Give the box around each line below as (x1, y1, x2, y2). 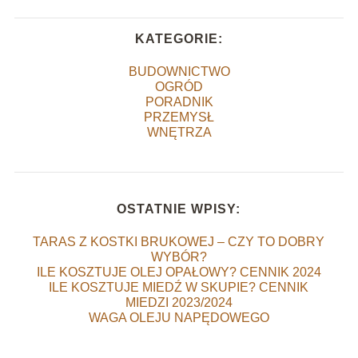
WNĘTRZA (146, 125, 212, 140)
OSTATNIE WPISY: (117, 202, 241, 217)
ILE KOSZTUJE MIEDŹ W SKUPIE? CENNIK (49, 280, 309, 295)
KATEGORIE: (135, 32, 223, 46)
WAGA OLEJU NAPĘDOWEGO (88, 311, 269, 325)
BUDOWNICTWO (128, 65, 230, 79)
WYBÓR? (150, 250, 207, 265)
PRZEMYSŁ (144, 110, 214, 125)
